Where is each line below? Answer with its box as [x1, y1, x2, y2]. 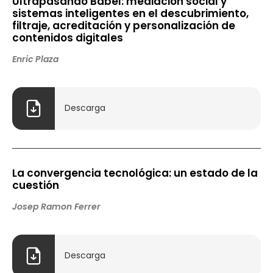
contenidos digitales [12, 30, 123, 45]
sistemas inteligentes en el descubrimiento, [12, 5, 249, 21]
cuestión [12, 177, 59, 193]
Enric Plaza [12, 52, 58, 65]
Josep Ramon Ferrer [12, 200, 101, 213]
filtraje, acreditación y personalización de [12, 18, 235, 33]
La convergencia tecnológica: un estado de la [12, 165, 258, 180]
